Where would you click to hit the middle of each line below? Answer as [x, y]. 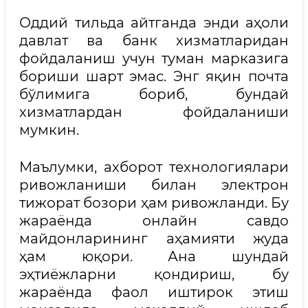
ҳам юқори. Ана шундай [154, 256]
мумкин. [49, 130]
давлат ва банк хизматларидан [154, 41]
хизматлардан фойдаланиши [154, 112]
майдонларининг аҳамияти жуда [154, 239]
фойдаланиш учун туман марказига [154, 58]
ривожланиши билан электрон [154, 185]
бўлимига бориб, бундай [154, 94]
